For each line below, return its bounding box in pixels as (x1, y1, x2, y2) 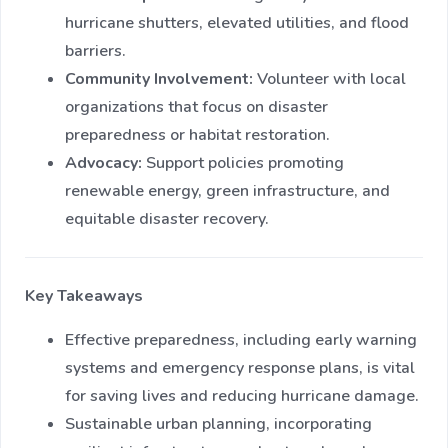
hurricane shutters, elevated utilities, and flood (65, 12, 409, 35)
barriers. (65, 40, 126, 63)
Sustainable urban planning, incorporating (65, 413, 372, 436)
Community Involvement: (65, 68, 253, 91)
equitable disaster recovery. (65, 208, 269, 231)
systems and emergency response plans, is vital (65, 357, 415, 380)
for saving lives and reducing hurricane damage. (65, 385, 419, 408)
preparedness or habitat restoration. (65, 124, 330, 147)
